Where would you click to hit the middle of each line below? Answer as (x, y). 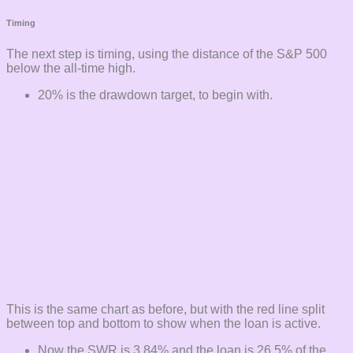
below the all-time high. (71, 69)
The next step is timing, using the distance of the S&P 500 (167, 54)
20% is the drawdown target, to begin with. (155, 95)
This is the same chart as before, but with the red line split (165, 310)
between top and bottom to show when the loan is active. (163, 324)
